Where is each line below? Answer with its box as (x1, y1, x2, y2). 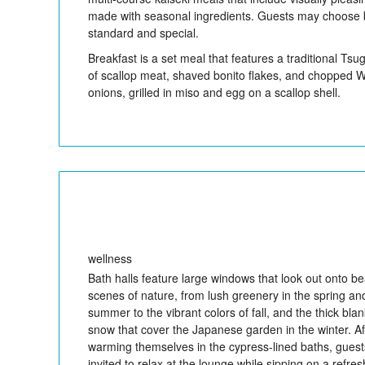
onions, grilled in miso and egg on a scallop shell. (88, 83, 341, 100)
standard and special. (88, 24, 199, 41)
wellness (88, 249, 132, 266)
